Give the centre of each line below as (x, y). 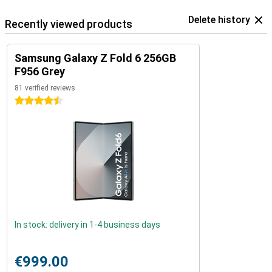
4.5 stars (32, 100)
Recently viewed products (69, 24)
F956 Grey (40, 71)
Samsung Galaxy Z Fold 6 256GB (95, 58)
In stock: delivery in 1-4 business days (87, 224)
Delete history (219, 19)
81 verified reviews (45, 88)
